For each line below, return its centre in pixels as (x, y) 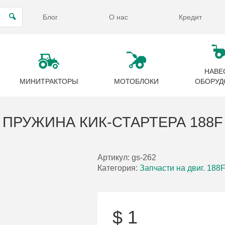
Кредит (190, 17)
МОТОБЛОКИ (136, 81)
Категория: (119, 168)
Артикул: (115, 157)
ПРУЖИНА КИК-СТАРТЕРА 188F (113, 122)
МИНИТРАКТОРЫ (49, 81)
